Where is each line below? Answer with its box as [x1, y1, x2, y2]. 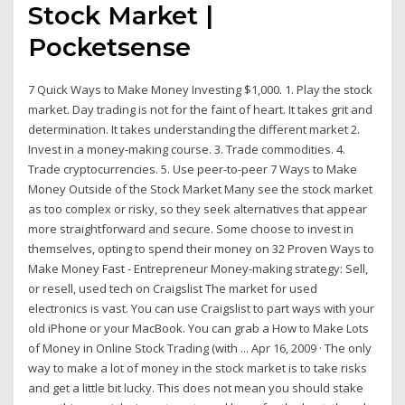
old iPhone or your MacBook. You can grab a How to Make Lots [28, 319, 370, 336]
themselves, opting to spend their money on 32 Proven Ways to [28, 240, 375, 257]
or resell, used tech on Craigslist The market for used [28, 279, 318, 297]
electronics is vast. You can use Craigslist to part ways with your [28, 299, 375, 316]
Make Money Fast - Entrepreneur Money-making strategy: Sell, [28, 259, 369, 277]
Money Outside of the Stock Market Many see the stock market [28, 180, 373, 197]
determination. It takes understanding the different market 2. [28, 120, 361, 137]
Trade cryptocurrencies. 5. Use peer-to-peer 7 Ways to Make [28, 160, 358, 177]
